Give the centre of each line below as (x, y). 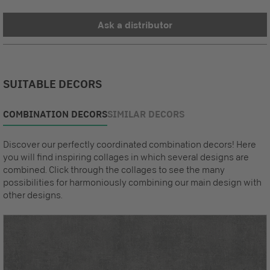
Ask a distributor (135, 25)
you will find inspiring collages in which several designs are (126, 157)
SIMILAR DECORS (146, 114)
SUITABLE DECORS (52, 83)
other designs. (33, 195)
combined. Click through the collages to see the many (114, 170)
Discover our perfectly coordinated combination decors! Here (130, 144)
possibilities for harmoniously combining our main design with (132, 182)
